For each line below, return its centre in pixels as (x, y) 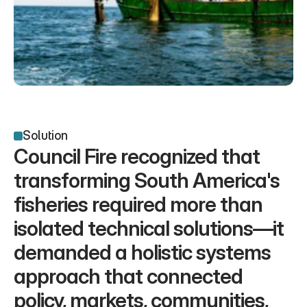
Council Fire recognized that (137, 156)
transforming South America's (147, 180)
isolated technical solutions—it (149, 228)
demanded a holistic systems (142, 252)
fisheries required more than (138, 204)
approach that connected (128, 276)
